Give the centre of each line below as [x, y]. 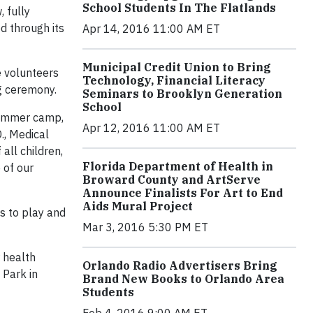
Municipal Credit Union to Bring [177, 67]
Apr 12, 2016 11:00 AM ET [151, 128]
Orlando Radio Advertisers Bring [180, 266]
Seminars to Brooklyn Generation [182, 94]
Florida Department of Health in [178, 167]
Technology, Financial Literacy [174, 81]
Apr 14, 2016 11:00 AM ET [151, 29]
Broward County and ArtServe [172, 180]
